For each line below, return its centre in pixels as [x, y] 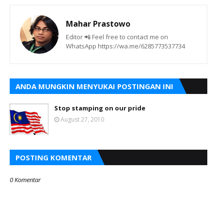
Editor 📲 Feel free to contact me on [117, 37]
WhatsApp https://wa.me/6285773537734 [125, 46]
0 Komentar [25, 179]
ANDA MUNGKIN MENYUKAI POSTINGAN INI [94, 86]
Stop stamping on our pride [100, 108]
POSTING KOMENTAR [54, 157]
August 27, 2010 [82, 119]
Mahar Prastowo [98, 23]
